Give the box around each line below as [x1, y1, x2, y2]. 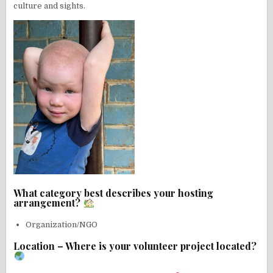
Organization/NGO [26, 219, 98, 229]
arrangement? [13, 196, 83, 210]
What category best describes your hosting [13, 186, 214, 200]
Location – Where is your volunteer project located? [13, 239, 257, 252]
